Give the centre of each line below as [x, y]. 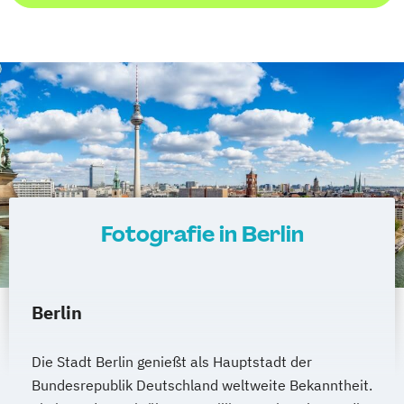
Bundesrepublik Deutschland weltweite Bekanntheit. [202, 385]
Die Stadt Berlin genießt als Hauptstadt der [172, 361]
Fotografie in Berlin [202, 234]
